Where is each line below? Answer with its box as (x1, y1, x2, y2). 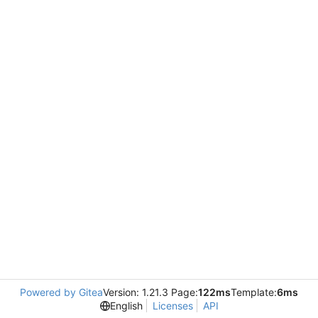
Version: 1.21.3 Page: (103, 286, 198, 298)
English (109, 300, 143, 312)
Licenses (152, 300, 193, 312)
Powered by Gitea (20, 286, 103, 298)
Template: (231, 286, 277, 298)
